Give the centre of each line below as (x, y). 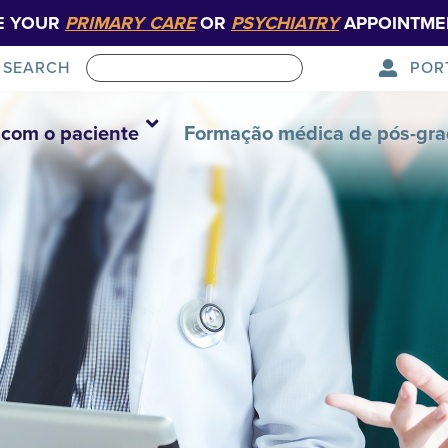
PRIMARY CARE (130, 23)
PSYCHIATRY (285, 23)
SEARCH (36, 68)
